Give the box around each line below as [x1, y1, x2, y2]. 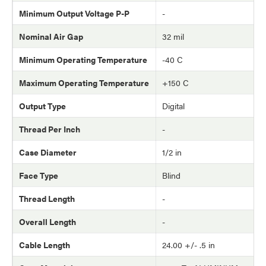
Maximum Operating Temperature [19, 77, 149, 88]
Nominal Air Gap [19, 30, 83, 42]
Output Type [19, 100, 66, 112]
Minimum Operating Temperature [19, 53, 147, 65]
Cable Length [19, 239, 70, 251]
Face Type [19, 169, 58, 181]
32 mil [162, 30, 184, 42]
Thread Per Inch [19, 123, 80, 135]
